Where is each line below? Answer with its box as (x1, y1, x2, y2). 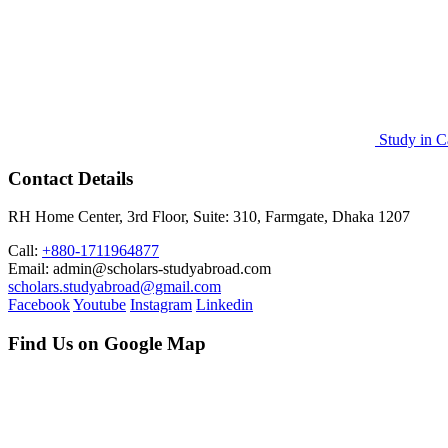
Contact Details (8, 167, 133, 189)
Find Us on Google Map (8, 333, 206, 355)
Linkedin (196, 296, 253, 314)
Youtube (73, 296, 126, 314)
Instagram (130, 296, 192, 314)
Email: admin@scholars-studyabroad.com (8, 260, 271, 278)
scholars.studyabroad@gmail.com (8, 278, 221, 296)
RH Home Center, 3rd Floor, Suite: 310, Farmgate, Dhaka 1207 (8, 208, 410, 226)
